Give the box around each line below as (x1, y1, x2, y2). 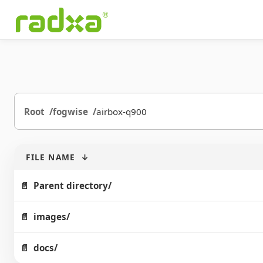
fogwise (53, 105, 88, 117)
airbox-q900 (96, 105, 147, 117)
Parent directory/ (33, 180, 112, 191)
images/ (33, 211, 70, 222)
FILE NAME (26, 151, 75, 163)
